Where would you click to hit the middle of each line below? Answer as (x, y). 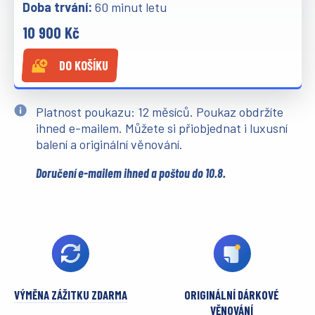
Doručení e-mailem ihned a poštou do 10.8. (130, 173)
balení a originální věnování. (109, 144)
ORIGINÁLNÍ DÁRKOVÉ (232, 294)
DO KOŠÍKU (83, 65)
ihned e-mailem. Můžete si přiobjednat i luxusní (161, 128)
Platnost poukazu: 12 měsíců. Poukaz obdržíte (159, 111)
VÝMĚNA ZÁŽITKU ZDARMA (70, 294)
